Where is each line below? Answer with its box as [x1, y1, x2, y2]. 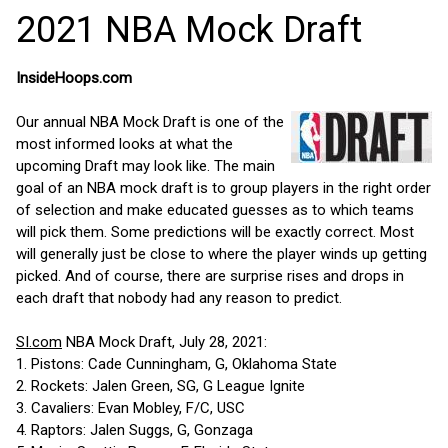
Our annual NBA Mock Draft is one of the [16, 113, 284, 132]
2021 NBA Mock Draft [16, 9, 362, 52]
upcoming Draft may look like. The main [16, 157, 275, 176]
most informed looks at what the [16, 135, 233, 154]
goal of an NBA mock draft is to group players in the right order [16, 179, 431, 198]
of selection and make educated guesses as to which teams [16, 201, 414, 220]
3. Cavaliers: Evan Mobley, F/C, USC [16, 399, 245, 418]
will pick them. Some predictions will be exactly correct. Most [16, 223, 414, 242]
